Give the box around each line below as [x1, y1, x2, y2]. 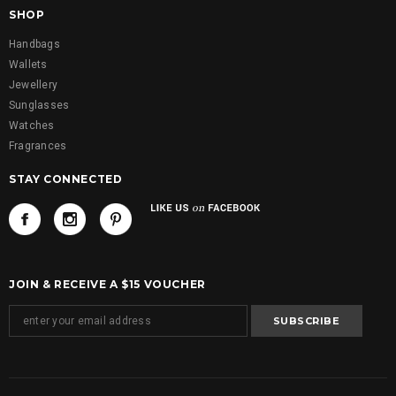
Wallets [9, 58, 48, 72]
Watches [9, 119, 55, 133]
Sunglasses [9, 99, 70, 112]
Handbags [9, 38, 60, 51]
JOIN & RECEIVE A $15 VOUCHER [9, 278, 206, 292]
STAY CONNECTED [9, 172, 123, 187]
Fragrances [9, 140, 67, 153]
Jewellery [9, 79, 58, 92]
